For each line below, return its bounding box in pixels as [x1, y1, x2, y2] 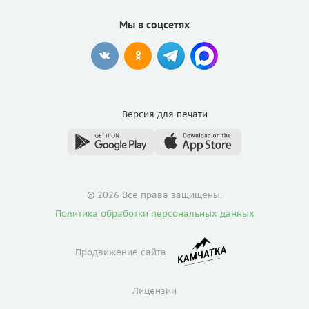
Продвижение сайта [75, 246, 169, 259]
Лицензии [132, 285, 177, 297]
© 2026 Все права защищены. [87, 189, 222, 201]
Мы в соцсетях [119, 19, 190, 32]
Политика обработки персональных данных [54, 208, 255, 220]
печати [174, 108, 208, 121]
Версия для [122, 108, 174, 121]
